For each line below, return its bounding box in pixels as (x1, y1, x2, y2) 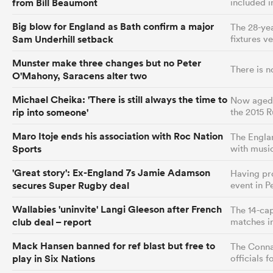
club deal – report (12, 215, 91, 229)
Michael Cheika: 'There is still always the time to (12, 93, 227, 106)
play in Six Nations (12, 252, 95, 265)
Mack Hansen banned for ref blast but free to (12, 239, 215, 252)
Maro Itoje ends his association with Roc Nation (12, 129, 223, 143)
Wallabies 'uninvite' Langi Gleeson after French (12, 202, 222, 216)
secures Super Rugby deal (12, 179, 129, 192)
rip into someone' (12, 105, 88, 119)
